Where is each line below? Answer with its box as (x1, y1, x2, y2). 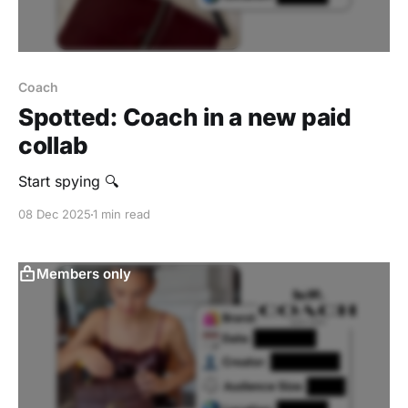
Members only (36, 265, 131, 283)
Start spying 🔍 (18, 172, 118, 191)
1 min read (93, 207, 150, 222)
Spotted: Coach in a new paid (18, 103, 352, 132)
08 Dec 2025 (18, 207, 91, 222)
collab (18, 131, 88, 160)
